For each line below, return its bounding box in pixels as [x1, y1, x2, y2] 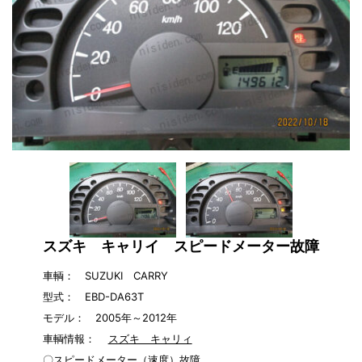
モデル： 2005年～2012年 [43, 310, 177, 324]
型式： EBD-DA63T [43, 289, 144, 303]
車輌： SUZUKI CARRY [43, 268, 168, 282]
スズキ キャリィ [107, 331, 192, 345]
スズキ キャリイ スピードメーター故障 [43, 237, 319, 255]
